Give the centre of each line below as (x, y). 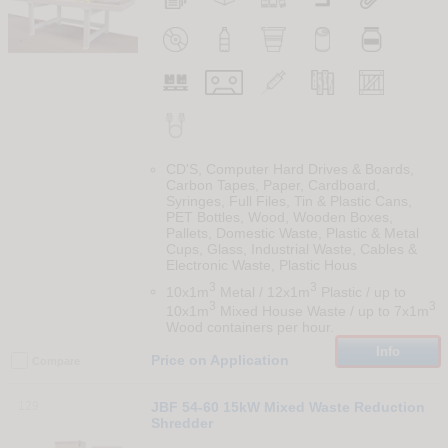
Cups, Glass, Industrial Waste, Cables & (291, 248)
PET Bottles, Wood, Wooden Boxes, (279, 216)
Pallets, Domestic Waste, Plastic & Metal (292, 232)
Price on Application (219, 360)
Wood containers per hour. (249, 327)
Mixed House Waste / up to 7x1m (322, 311)
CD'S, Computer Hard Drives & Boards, (289, 168)
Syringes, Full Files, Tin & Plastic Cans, (288, 200)
